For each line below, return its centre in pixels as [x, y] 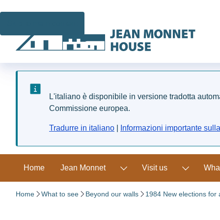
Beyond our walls [112, 194]
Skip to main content [42, 23]
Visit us [155, 168]
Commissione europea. [90, 108]
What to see [60, 194]
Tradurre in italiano [82, 128]
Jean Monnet [83, 168]
